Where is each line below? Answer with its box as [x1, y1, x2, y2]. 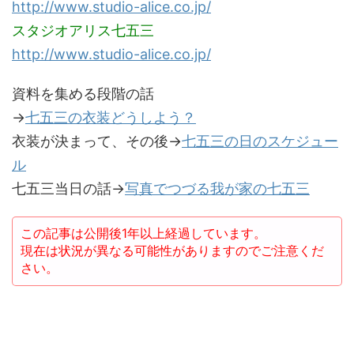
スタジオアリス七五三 [12, 22, 154, 39]
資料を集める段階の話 [12, 85, 154, 102]
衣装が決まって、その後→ [12, 133, 182, 149]
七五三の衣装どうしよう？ [25, 109, 196, 126]
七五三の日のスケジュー [182, 133, 338, 149]
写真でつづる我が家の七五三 [125, 180, 310, 197]
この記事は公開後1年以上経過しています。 [21, 225, 266, 241]
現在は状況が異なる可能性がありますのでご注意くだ [21, 243, 324, 258]
